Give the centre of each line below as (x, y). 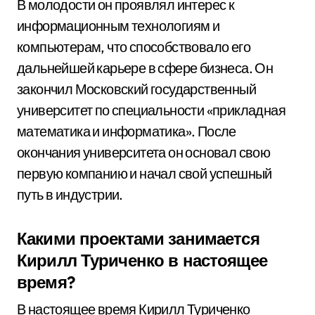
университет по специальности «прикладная (151, 110)
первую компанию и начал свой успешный (144, 173)
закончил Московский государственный (136, 89)
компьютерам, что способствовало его (134, 47)
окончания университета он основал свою (144, 152)
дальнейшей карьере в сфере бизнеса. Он (145, 68)
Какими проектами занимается (138, 238)
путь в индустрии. (70, 194)
